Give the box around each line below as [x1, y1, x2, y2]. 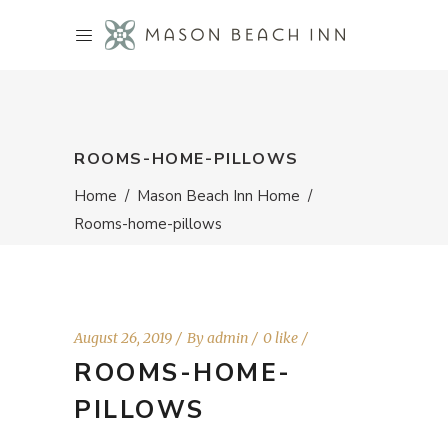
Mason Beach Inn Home [137, 185, 300, 206]
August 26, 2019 [74, 329, 172, 347]
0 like [263, 329, 298, 347]
